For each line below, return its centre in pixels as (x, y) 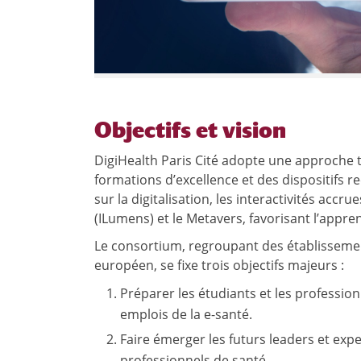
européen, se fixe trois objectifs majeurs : (219, 265)
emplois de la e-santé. (187, 314)
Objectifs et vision (190, 129)
